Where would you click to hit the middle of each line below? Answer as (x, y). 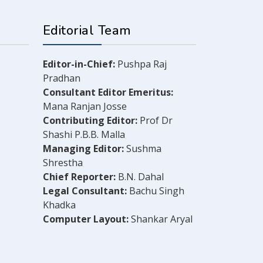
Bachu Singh (156, 191)
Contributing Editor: (90, 121)
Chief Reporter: (79, 177)
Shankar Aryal (162, 219)
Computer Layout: (87, 219)
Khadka (59, 205)
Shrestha (63, 163)
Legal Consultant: (85, 191)
